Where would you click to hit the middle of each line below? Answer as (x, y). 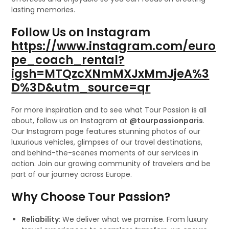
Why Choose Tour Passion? (91, 197)
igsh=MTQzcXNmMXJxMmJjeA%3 (110, 73)
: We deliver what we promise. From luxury (134, 219)
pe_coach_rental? (68, 60)
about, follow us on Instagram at (71, 120)
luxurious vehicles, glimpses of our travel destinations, (107, 142)
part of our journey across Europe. (72, 174)
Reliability (40, 219)
